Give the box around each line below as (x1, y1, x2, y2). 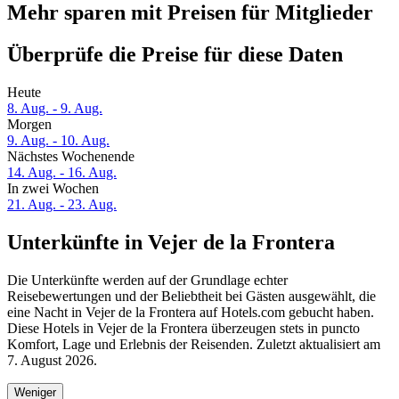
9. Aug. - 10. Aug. (7, 133, 110, 149)
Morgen (7, 117, 52, 133)
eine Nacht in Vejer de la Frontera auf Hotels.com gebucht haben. (7, 304, 374, 320)
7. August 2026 (7, 352, 94, 368)
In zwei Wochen (7, 181, 99, 197)
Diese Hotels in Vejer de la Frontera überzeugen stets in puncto (7, 320, 360, 336)
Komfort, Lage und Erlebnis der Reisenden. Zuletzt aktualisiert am (7, 336, 380, 352)
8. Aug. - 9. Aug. (7, 101, 102, 117)
